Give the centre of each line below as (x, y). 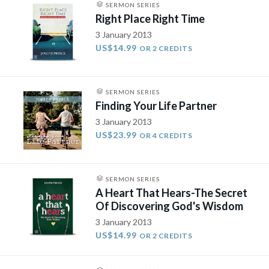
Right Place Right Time (150, 18)
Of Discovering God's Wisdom (170, 206)
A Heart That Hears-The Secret (172, 193)
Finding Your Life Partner (156, 105)
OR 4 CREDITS (166, 135)
